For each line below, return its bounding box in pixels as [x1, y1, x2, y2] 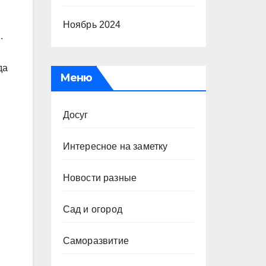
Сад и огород [62, 204, 122, 214]
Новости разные [62, 173, 137, 183]
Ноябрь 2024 [62, 20, 121, 30]
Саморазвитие [62, 236, 129, 246]
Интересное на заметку [62, 141, 168, 151]
